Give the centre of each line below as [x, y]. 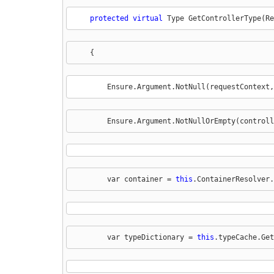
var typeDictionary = [135, 237]
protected [109, 18]
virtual [147, 18]
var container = [124, 179]
